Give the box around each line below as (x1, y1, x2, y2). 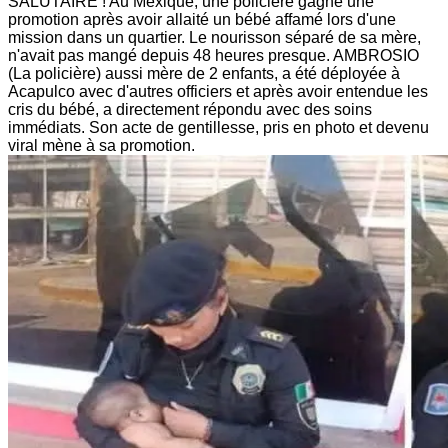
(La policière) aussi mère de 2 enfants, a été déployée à (8, 64, 400, 82)
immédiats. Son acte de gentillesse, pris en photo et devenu (8, 118, 429, 136)
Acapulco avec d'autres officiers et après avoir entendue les (8, 82, 428, 100)
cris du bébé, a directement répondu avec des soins (8, 100, 372, 118)
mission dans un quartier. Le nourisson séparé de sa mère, (8, 28, 421, 46)
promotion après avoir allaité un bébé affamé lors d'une (8, 10, 396, 28)
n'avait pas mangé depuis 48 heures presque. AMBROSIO (8, 46, 419, 64)
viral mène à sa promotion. (8, 136, 195, 154)
